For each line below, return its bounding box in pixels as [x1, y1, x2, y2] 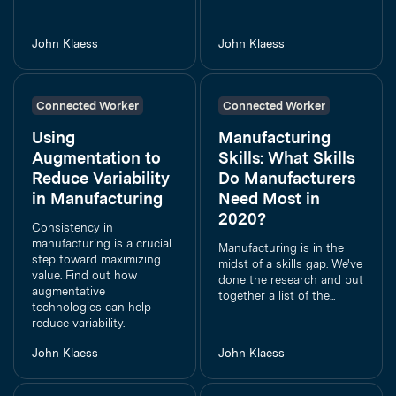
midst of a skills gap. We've [218, 256, 362, 270]
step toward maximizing [32, 252, 161, 266]
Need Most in [218, 189, 320, 208]
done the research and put [218, 272, 363, 286]
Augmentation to [32, 148, 161, 167]
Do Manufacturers [218, 169, 355, 187]
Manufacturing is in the [218, 240, 344, 255]
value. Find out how [32, 268, 137, 282]
